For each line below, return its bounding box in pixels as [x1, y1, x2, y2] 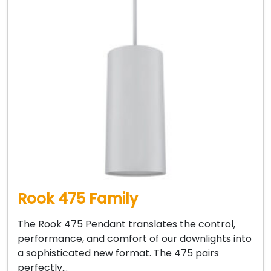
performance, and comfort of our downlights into [18, 231, 252, 246]
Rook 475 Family [18, 188, 138, 209]
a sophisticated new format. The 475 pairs [18, 246, 219, 260]
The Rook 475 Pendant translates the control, [18, 217, 235, 231]
